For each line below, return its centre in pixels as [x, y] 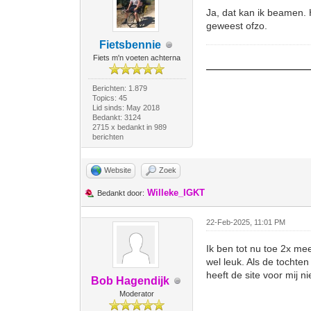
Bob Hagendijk [130, 281]
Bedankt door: [121, 193]
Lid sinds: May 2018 [126, 108]
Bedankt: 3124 [116, 117]
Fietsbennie [130, 45]
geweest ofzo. [237, 26]
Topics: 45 [109, 98]
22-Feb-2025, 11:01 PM [246, 222]
